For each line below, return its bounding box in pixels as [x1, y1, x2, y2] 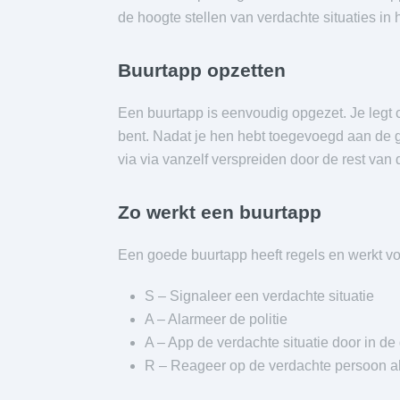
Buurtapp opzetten [118, 59, 286, 80]
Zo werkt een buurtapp [118, 201, 321, 222]
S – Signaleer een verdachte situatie [145, 287, 374, 304]
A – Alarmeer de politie [145, 311, 287, 327]
